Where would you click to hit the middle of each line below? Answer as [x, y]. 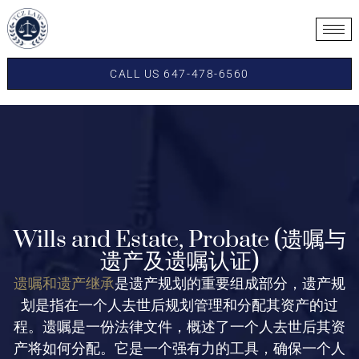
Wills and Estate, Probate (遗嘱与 [179, 240]
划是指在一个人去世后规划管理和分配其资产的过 [179, 307]
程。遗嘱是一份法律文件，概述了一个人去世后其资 [179, 329]
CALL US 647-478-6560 [179, 73]
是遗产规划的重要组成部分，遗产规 [230, 285]
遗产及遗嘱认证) [179, 262]
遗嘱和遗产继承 [64, 284]
